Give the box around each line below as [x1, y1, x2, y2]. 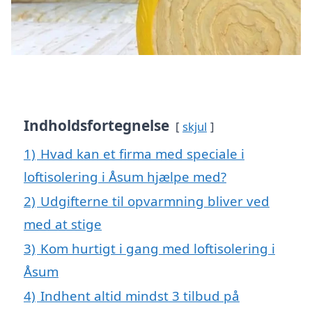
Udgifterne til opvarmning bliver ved [40, 192, 270, 210]
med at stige [24, 215, 102, 233]
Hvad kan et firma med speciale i [40, 145, 244, 163]
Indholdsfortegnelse [24, 116, 169, 136]
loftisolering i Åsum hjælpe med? [24, 168, 226, 186]
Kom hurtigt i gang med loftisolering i [40, 240, 275, 258]
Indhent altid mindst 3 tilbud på [40, 287, 240, 305]
